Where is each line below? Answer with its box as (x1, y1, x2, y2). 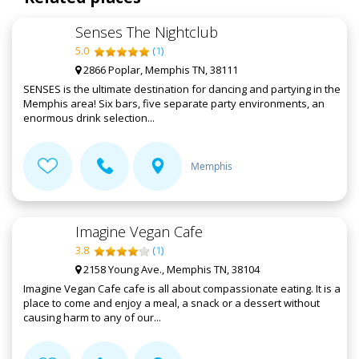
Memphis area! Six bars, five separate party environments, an (23, 96, 325, 111)
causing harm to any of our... (23, 310, 161, 325)
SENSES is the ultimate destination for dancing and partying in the (23, 82, 341, 97)
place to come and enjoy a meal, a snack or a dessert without (23, 296, 320, 311)
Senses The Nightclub (75, 22, 218, 42)
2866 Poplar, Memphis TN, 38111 (81, 63, 238, 78)
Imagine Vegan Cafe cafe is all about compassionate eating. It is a (23, 281, 341, 296)
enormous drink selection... (23, 111, 155, 126)
